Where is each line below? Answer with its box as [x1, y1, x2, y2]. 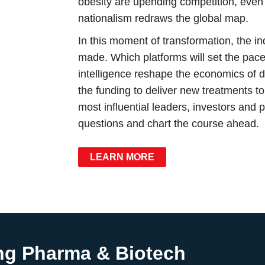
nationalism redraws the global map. [78, 12, 252, 24]
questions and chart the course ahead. [78, 117, 260, 130]
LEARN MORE [90, 151, 155, 162]
